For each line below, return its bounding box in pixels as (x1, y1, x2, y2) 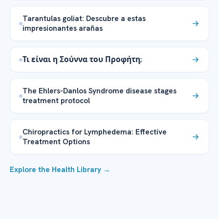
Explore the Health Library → (10, 165, 110, 175)
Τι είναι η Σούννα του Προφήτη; (22, 54, 142, 65)
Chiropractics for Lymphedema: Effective (22, 127, 167, 137)
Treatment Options (22, 136, 90, 147)
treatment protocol (22, 95, 90, 106)
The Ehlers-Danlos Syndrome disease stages (22, 86, 176, 96)
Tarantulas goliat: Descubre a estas (22, 13, 146, 24)
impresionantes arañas (22, 23, 103, 34)
